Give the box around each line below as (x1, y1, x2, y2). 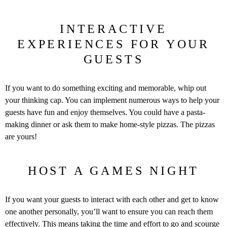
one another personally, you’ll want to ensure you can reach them (5, 207, 213, 216)
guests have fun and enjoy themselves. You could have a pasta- (5, 107, 205, 117)
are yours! (5, 132, 37, 141)
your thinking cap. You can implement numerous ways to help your (5, 95, 219, 104)
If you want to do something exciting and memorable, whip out (5, 83, 206, 92)
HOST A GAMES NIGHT (27, 164, 200, 177)
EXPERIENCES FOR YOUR (17, 37, 210, 51)
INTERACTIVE (60, 22, 167, 35)
